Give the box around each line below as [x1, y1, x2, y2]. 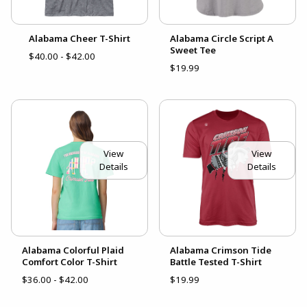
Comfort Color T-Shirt [22, 256, 117, 269]
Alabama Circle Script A [170, 32, 273, 45]
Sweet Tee [170, 44, 216, 57]
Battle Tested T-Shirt [170, 256, 262, 269]
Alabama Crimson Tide [170, 244, 271, 257]
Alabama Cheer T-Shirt [29, 32, 130, 45]
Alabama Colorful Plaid [22, 244, 124, 257]
